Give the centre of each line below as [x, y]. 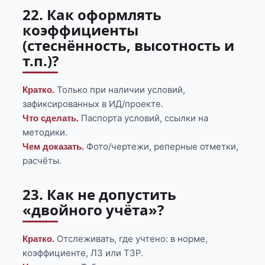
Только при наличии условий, [120, 90]
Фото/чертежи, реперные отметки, [161, 147]
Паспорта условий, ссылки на [144, 118]
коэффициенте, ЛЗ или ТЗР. [83, 253]
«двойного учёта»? [93, 210]
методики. [45, 132]
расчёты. [42, 161]
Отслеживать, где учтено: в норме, [131, 239]
